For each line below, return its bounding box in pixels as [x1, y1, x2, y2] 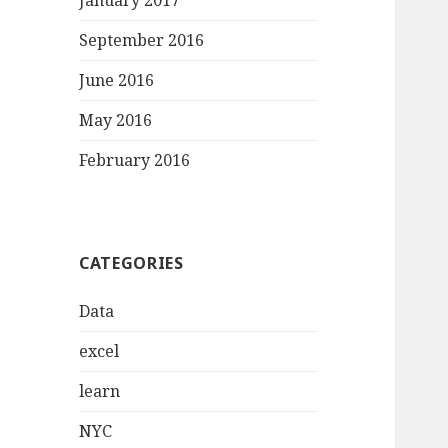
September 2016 [79, 29, 205, 52]
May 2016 [79, 109, 153, 132]
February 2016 [79, 149, 191, 172]
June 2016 [79, 69, 155, 92]
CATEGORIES [79, 252, 184, 275]
